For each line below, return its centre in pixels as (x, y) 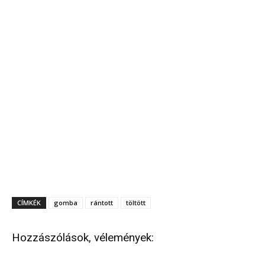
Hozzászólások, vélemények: (83, 237)
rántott (102, 203)
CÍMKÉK (29, 203)
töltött (136, 203)
